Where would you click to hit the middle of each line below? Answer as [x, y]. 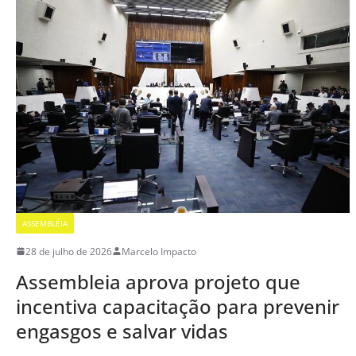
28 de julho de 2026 [69, 251]
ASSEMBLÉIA [45, 223]
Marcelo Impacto [159, 251]
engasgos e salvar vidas [122, 331]
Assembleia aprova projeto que [158, 281]
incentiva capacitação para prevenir [178, 306]
